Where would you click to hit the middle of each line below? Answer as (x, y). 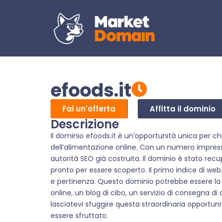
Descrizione (85, 124)
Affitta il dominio (183, 109)
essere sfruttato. (79, 216)
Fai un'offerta (89, 109)
